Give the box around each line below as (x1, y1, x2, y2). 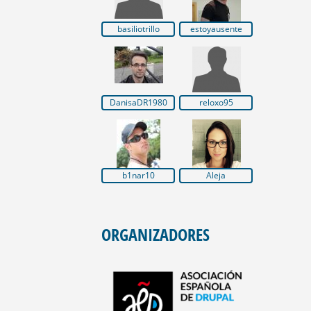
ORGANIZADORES (101, 223, 210, 246)
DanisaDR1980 (109, 96, 167, 108)
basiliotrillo (117, 23, 160, 35)
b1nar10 (121, 169, 155, 182)
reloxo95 (199, 96, 233, 108)
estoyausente (190, 23, 242, 35)
